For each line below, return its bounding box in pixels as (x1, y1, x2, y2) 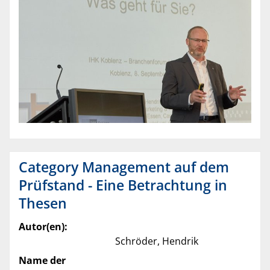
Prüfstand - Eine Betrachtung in (19, 175, 227, 195)
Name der (19, 254, 66, 268)
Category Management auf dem (19, 157, 229, 177)
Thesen (19, 193, 67, 213)
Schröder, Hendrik (115, 234, 198, 248)
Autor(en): (19, 220, 67, 234)
